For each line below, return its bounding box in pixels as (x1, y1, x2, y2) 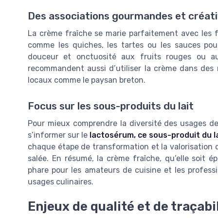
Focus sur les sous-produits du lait (28, 100, 194, 112)
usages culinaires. (28, 177, 93, 187)
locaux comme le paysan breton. (28, 75, 145, 85)
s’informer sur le (28, 130, 90, 140)
